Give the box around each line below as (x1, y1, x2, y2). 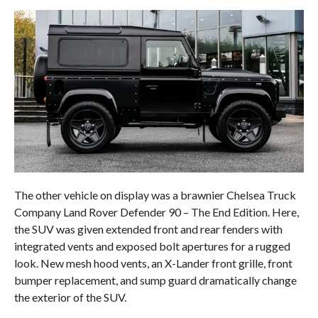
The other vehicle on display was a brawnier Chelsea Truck (13, 188, 296, 202)
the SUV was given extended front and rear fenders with (13, 222, 283, 236)
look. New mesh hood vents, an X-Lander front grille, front (13, 256, 292, 270)
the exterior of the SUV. (13, 290, 126, 305)
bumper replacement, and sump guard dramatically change (13, 273, 297, 287)
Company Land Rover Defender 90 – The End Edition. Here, (13, 205, 299, 219)
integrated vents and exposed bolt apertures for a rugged (13, 239, 290, 253)
